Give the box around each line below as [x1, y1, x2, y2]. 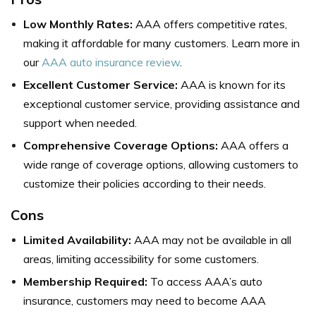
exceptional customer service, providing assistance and [23, 97, 300, 111]
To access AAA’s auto [147, 274, 262, 289]
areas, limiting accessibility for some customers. [23, 252, 259, 267]
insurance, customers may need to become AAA [23, 293, 266, 308]
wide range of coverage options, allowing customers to [23, 157, 298, 172]
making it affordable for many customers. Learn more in [23, 36, 300, 51]
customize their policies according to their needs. [23, 176, 266, 191]
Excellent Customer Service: [23, 78, 178, 92]
